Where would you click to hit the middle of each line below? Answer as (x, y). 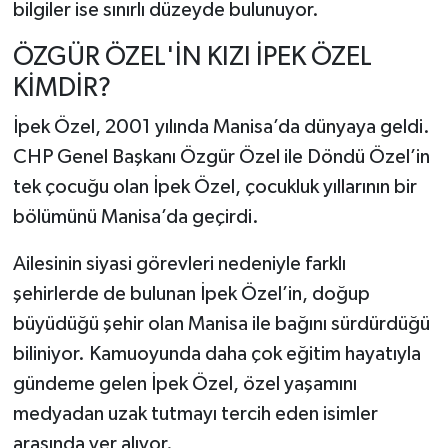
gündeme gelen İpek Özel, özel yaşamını (184, 384)
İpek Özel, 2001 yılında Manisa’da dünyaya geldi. (221, 127)
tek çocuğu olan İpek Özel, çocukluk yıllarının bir (214, 187)
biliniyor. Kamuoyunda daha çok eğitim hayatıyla (216, 354)
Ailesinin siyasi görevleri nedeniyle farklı (179, 264)
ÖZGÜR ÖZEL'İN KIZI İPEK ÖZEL (192, 57)
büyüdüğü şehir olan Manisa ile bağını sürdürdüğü (221, 324)
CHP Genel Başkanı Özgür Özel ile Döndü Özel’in (221, 157)
